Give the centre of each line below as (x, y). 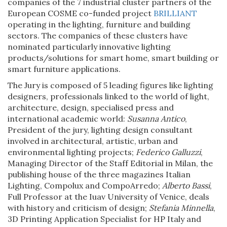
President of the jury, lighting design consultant (100, 129)
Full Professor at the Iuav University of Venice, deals (108, 196)
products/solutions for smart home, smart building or (113, 58)
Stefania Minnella (181, 207)
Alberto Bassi (186, 185)
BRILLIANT (175, 13)
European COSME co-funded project (81, 13)
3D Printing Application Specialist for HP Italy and (104, 219)
